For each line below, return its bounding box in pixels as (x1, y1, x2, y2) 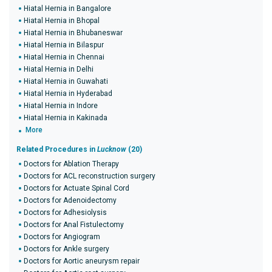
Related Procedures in (16, 145, 97, 154)
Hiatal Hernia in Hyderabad (24, 89, 112, 98)
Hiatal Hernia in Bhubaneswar (24, 29, 123, 37)
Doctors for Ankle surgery (24, 245, 109, 253)
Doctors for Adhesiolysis (24, 208, 107, 217)
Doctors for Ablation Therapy (24, 160, 119, 168)
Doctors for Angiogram (24, 233, 100, 241)
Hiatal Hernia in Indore (24, 101, 98, 110)
